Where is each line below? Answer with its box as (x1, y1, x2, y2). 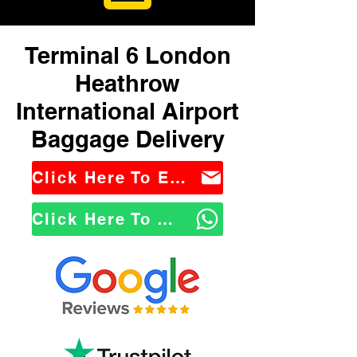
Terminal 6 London (24, 41, 231, 69)
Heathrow (75, 69, 180, 97)
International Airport (16, 97, 239, 125)
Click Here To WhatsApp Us (157, 210, 173, 229)
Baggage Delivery (30, 125, 225, 153)
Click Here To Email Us (170, 168, 186, 187)
